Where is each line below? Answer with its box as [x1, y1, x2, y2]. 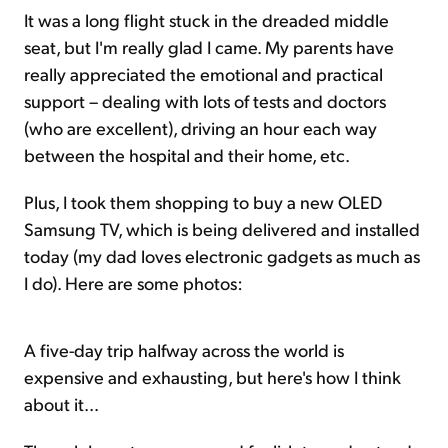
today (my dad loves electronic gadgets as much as [24, 243, 420, 267]
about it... [24, 391, 99, 415]
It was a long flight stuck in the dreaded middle [24, 7, 389, 31]
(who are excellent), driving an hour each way [24, 115, 377, 139]
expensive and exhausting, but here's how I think [24, 364, 401, 388]
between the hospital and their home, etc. [24, 142, 350, 166]
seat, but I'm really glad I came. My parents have [24, 34, 394, 58]
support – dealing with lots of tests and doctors [24, 88, 386, 112]
